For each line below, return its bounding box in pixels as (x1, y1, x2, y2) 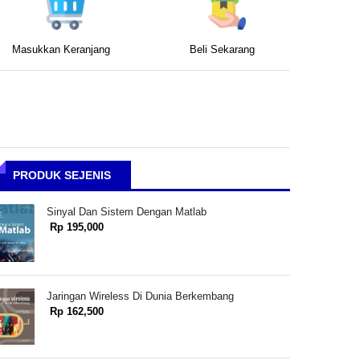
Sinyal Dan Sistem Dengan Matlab (46, 206, 207, 218)
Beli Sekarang (189, 44, 255, 55)
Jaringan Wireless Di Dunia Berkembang (46, 290, 234, 303)
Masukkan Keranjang (12, 44, 110, 55)
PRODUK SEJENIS (13, 169, 111, 182)
